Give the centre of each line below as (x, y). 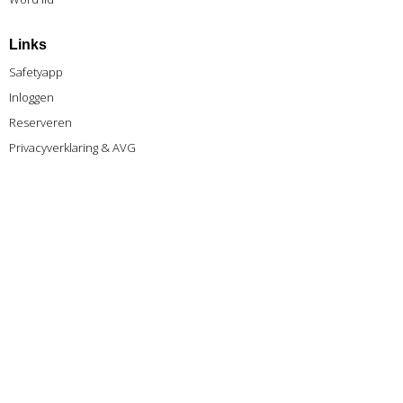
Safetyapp (36, 72)
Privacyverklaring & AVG (72, 148)
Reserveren (40, 122)
